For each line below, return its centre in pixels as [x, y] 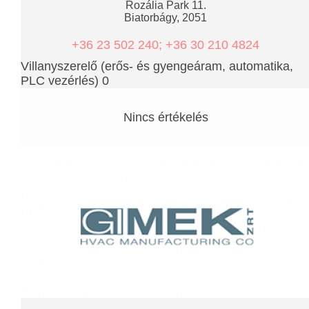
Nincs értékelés [166, 117]
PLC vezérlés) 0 [65, 80]
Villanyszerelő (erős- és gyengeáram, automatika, [157, 66]
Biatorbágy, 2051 [166, 17]
